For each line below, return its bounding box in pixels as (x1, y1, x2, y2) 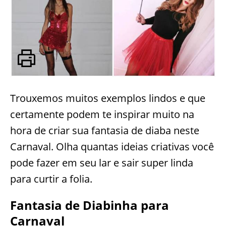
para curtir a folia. (10, 172, 92, 186)
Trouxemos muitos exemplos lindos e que (10, 91, 205, 105)
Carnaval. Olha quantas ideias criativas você (10, 140, 214, 153)
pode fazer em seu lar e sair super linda (10, 156, 193, 169)
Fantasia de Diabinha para (10, 197, 169, 213)
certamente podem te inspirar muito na (10, 107, 194, 121)
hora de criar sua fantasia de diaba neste (10, 124, 199, 137)
